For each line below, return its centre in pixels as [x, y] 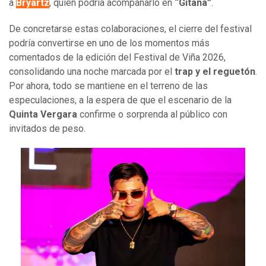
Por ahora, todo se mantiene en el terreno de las [108, 86]
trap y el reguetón [215, 72]
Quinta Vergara [43, 115]
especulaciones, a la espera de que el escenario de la [120, 100]
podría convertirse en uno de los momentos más [109, 43]
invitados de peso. [47, 129]
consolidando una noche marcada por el [92, 72]
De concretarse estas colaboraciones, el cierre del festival [130, 29]
